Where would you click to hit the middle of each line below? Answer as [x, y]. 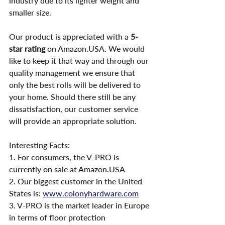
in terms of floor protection [57, 217]
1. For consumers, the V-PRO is [65, 157]
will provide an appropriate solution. [73, 121]
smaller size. [30, 13]
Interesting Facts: [39, 145]
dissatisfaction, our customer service [75, 109]
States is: [26, 193]
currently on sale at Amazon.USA [67, 169]
